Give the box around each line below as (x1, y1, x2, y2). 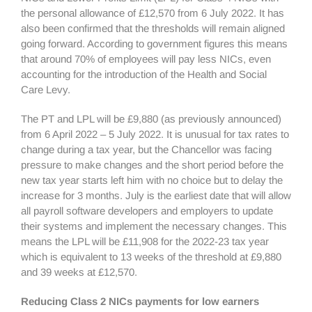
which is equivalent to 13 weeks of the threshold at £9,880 (21, 251, 281, 263)
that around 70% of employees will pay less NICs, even (21, 53, 271, 65)
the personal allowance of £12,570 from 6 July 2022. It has (21, 7, 284, 19)
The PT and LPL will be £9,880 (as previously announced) (21, 113, 281, 125)
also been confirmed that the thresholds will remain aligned (21, 22, 285, 34)
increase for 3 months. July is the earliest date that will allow (21, 189, 291, 201)
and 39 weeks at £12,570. (21, 266, 137, 278)
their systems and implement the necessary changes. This (21, 220, 287, 232)
